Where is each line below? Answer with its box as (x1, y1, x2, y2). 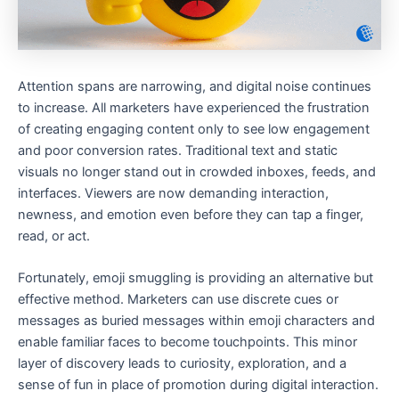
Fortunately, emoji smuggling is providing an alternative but (18, 270, 373, 287)
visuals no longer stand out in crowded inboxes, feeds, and (18, 164, 376, 180)
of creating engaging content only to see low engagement (18, 121, 370, 137)
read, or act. (18, 228, 90, 244)
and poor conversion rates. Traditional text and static (18, 142, 338, 159)
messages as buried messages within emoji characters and (18, 313, 375, 330)
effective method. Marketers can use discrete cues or (18, 291, 338, 308)
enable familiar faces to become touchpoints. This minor (18, 334, 357, 351)
